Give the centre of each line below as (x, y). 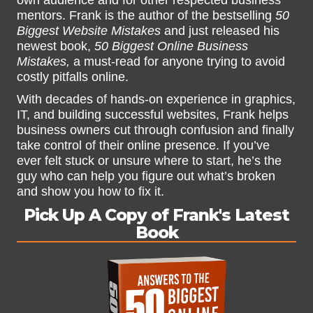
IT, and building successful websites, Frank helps (153, 115)
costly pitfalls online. (73, 77)
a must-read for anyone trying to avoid (177, 62)
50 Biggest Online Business (171, 46)
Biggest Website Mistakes (89, 31)
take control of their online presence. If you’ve (143, 146)
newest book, (56, 46)
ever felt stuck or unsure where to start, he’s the (149, 161)
